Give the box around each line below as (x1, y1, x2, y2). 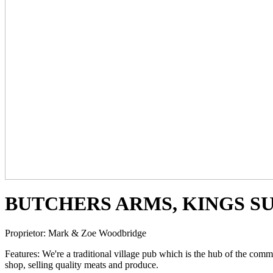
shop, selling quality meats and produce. (5, 260, 158, 271)
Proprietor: (5, 228, 46, 239)
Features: (5, 249, 40, 260)
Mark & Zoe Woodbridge (46, 228, 146, 239)
